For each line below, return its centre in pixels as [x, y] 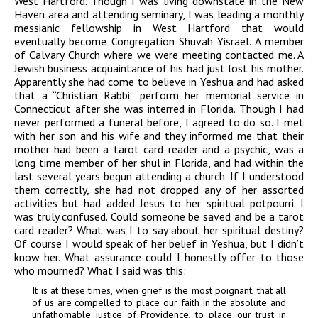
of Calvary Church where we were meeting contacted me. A [159, 55]
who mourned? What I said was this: [100, 271]
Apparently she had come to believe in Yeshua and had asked [159, 82]
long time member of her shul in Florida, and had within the [159, 163]
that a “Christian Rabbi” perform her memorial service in [159, 95]
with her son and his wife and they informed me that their [159, 136]
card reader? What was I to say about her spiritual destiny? [159, 230]
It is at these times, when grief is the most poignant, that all [159, 291]
